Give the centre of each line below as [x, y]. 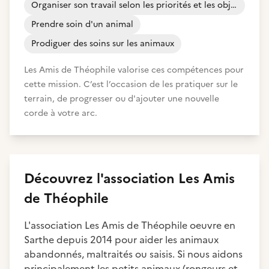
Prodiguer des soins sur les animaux [103, 44]
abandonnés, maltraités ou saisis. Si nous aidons [133, 254]
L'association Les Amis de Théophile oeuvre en [130, 225]
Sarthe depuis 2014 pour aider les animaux [121, 240]
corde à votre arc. [61, 113]
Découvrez [60, 179]
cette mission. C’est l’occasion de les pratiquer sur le [131, 84]
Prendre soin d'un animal [82, 24]
